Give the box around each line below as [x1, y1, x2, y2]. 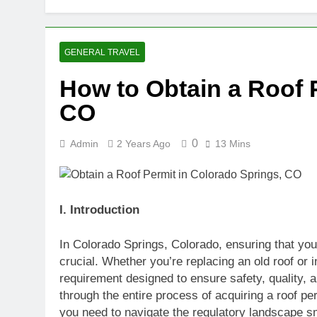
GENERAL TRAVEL [64, 47, 140, 57]
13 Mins [215, 138, 250, 149]
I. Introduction [59, 202, 139, 217]
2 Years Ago [117, 138, 171, 149]
